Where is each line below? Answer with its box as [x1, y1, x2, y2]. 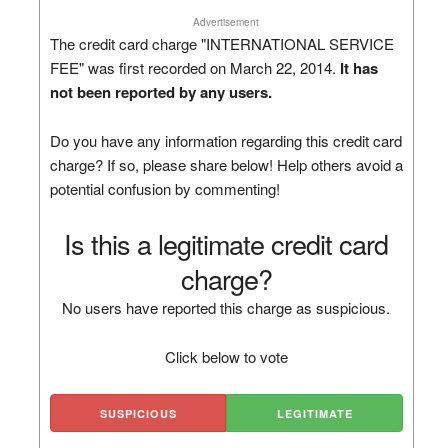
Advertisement [193, 14, 260, 29]
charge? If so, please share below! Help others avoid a [49, 153, 403, 175]
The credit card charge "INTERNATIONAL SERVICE [49, 32, 394, 54]
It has [339, 56, 378, 79]
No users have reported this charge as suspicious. [62, 296, 391, 318]
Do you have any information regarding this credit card [49, 129, 402, 151]
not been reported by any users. [49, 80, 272, 103]
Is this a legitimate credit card [64, 223, 389, 263]
